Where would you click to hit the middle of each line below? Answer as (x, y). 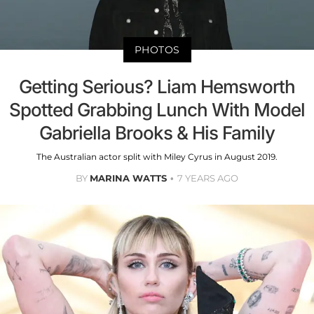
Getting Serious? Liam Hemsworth (157, 86)
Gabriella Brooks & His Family (157, 132)
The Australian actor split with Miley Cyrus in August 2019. (157, 156)
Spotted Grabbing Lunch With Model (157, 109)
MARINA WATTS (128, 178)
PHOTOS (157, 49)
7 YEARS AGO (208, 178)
